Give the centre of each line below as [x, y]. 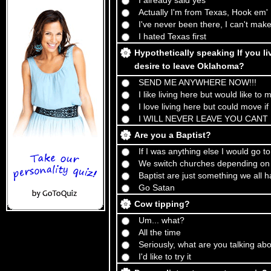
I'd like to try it [165, 256]
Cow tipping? [162, 204]
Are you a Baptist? [173, 135]
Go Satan [157, 188]
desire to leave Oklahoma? [189, 66]
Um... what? [162, 220]
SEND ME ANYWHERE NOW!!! [198, 82]
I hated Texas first [172, 36]
